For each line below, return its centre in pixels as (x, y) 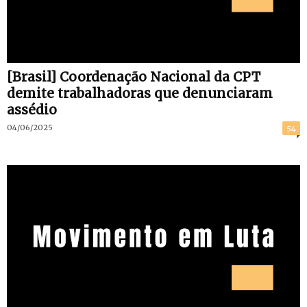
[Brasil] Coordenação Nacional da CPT (134, 77)
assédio (32, 110)
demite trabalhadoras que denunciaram (140, 94)
